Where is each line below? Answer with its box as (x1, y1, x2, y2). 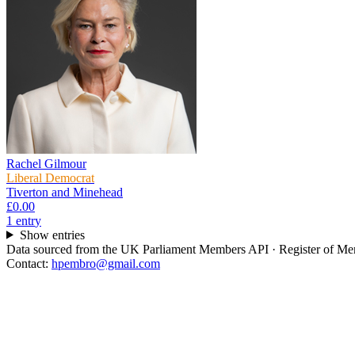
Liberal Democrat (6, 170, 94, 185)
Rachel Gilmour (6, 156, 86, 170)
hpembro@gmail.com (52, 256, 160, 270)
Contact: (6, 256, 52, 270)
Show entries (19, 227, 85, 242)
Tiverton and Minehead (6, 185, 123, 199)
